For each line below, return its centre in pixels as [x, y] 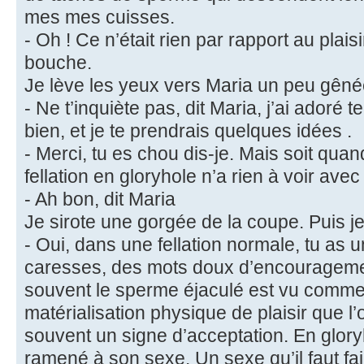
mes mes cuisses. [100, 17]
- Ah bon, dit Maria [100, 199]
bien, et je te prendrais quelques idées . [188, 131]
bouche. [58, 63]
